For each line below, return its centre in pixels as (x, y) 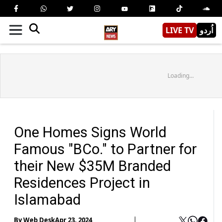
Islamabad (47, 199)
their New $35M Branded (92, 166)
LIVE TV (180, 30)
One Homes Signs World (90, 132)
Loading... (180, 75)
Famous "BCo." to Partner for (105, 149)
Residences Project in (82, 183)
